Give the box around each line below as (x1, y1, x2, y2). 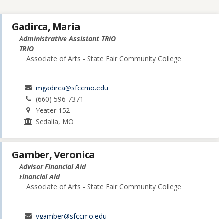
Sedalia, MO (36, 117, 74, 127)
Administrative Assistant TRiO (19, 34, 116, 44)
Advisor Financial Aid (19, 162, 86, 172)
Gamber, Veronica (12, 148, 95, 162)
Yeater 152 (36, 106, 70, 115)
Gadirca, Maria (12, 20, 80, 34)
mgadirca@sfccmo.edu (36, 83, 109, 93)
